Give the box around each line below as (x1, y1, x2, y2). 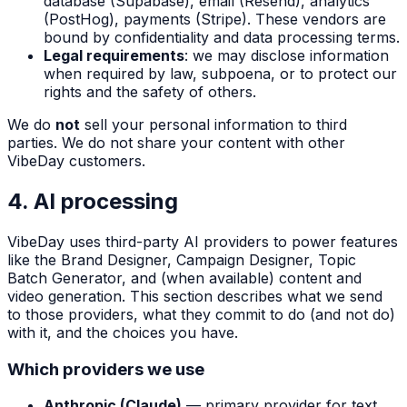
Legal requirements (44, 46, 184, 65)
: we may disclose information (184, 46, 389, 65)
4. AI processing (7, 187, 178, 214)
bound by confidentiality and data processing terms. (44, 28, 400, 47)
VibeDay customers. (7, 152, 145, 171)
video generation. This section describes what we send (7, 286, 382, 305)
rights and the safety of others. (44, 83, 256, 102)
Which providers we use (7, 358, 204, 380)
